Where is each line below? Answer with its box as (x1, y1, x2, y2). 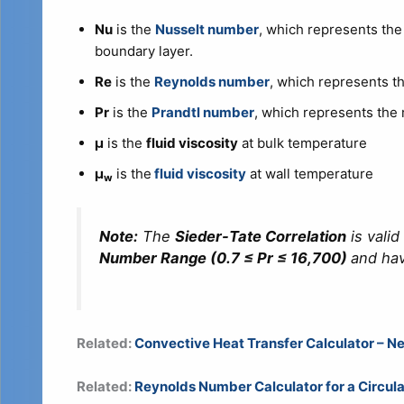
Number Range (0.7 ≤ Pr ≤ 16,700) (98, 249, 351, 268)
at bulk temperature (237, 134, 367, 152)
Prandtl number (151, 104, 254, 122)
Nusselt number (154, 21, 259, 39)
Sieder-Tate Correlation (174, 227, 346, 246)
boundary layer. (94, 42, 193, 60)
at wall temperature (245, 165, 373, 183)
